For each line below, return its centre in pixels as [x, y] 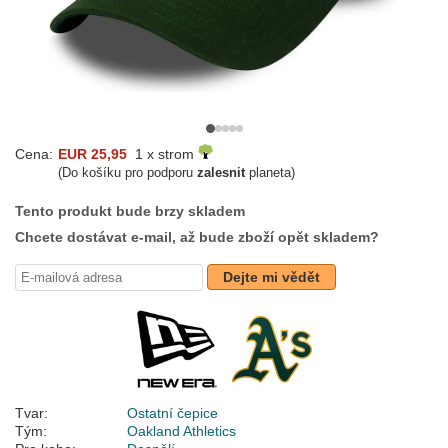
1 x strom [162, 154]
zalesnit [221, 173]
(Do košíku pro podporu [127, 173]
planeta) [270, 173]
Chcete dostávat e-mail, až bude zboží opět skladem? [197, 237]
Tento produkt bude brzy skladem [130, 211]
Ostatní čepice [172, 413]
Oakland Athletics [181, 431]
